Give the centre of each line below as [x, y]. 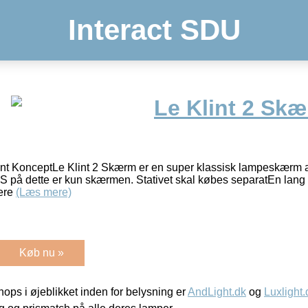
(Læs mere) [44, 192]
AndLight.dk [217, 291]
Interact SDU [154, 30]
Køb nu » [42, 252]
